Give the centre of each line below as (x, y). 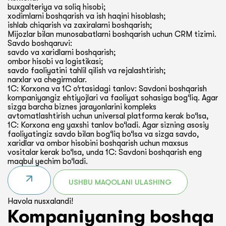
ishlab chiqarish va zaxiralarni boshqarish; (80, 25)
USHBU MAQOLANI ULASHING (120, 182)
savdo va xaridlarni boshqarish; (62, 52)
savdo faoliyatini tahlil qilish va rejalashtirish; (87, 71)
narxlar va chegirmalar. (47, 80)
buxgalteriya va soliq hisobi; (57, 7)
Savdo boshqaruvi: (40, 43)
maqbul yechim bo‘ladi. (48, 161)
